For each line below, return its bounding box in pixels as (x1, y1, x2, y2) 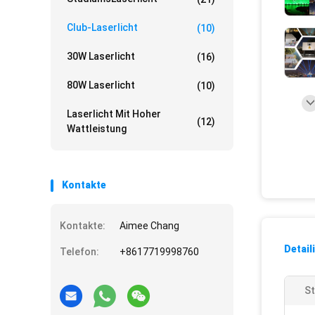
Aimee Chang (120, 220, 179, 231)
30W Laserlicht (67, 51, 135, 62)
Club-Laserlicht (67, 22, 138, 33)
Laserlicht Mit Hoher (67, 108, 161, 120)
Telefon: (60, 246, 99, 257)
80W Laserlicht (67, 79, 135, 91)
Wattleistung (67, 123, 127, 134)
